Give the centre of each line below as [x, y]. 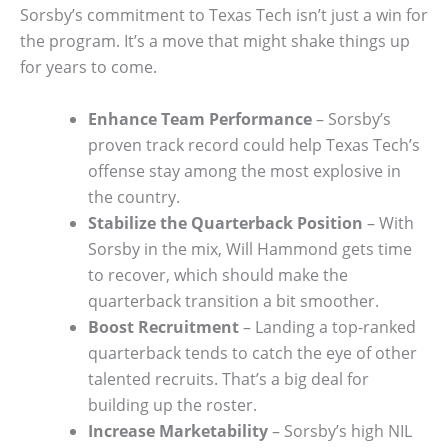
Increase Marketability [178, 430]
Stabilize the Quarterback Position [225, 222]
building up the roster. [172, 404]
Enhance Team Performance [200, 118]
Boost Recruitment [163, 326]
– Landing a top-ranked [327, 326]
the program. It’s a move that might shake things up [215, 40]
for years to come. [88, 66]
